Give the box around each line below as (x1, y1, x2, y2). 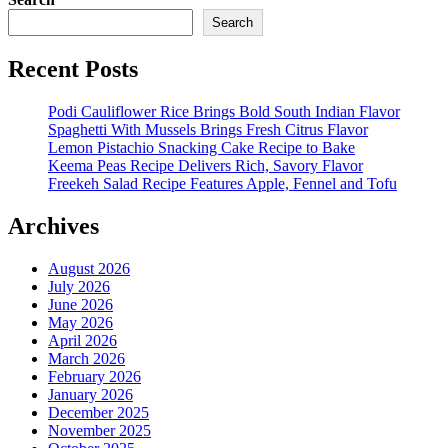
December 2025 (48, 403, 149, 421)
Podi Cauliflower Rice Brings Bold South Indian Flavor (48, 103, 400, 121)
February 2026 (48, 367, 141, 385)
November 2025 (48, 421, 151, 439)
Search (212, 15, 254, 31)
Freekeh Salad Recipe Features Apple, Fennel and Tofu (48, 175, 397, 193)
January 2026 (48, 385, 133, 403)
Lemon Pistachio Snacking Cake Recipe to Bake (48, 139, 355, 157)
